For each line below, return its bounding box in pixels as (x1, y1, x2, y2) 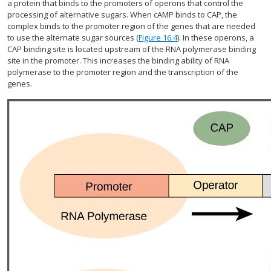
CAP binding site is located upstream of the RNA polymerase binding (7, 44, 256, 54)
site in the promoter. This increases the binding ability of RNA (7, 55, 229, 66)
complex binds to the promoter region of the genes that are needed (7, 21, 255, 31)
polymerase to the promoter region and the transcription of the (7, 67, 238, 77)
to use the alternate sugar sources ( (7, 32, 139, 43)
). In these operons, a (177, 32, 254, 43)
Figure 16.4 (139, 32, 177, 43)
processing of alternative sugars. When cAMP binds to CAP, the (7, 9, 237, 20)
